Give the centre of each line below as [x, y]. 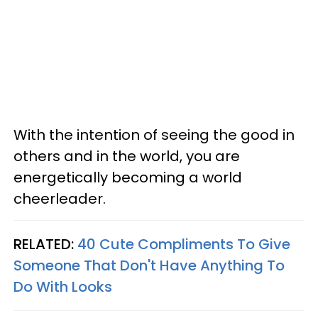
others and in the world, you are [127, 156]
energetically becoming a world [128, 177]
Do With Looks [63, 286]
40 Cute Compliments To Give [184, 244]
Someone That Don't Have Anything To [149, 265]
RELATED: [45, 244]
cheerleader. [60, 198]
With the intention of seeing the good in [154, 135]
